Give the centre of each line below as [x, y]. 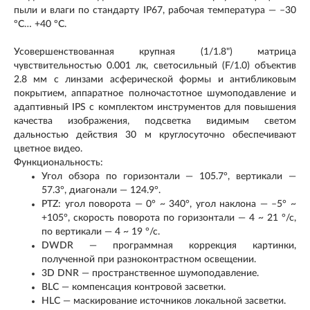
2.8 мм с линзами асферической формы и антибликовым [155, 80]
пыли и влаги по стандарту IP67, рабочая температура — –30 [155, 10]
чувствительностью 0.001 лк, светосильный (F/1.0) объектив [155, 66]
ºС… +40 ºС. [40, 24]
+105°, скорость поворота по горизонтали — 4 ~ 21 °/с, [169, 218]
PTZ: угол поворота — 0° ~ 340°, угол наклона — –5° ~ [169, 204]
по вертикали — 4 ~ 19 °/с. [101, 232]
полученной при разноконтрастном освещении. [149, 259]
